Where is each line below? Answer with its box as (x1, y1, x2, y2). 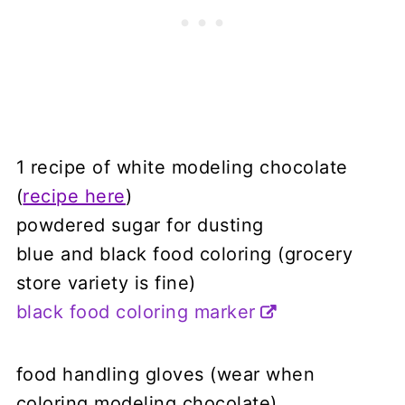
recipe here (23, 184, 126, 207)
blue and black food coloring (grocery (15, 242, 353, 265)
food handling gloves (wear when (15, 363, 316, 385)
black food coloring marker (15, 300, 256, 323)
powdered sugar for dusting (15, 213, 264, 236)
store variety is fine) (15, 271, 196, 294)
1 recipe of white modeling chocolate (15, 155, 348, 178)
